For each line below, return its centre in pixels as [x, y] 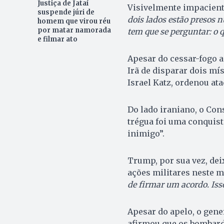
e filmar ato [57, 39]
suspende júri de [66, 12]
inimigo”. [146, 134]
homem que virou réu [74, 21]
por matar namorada [74, 30]
